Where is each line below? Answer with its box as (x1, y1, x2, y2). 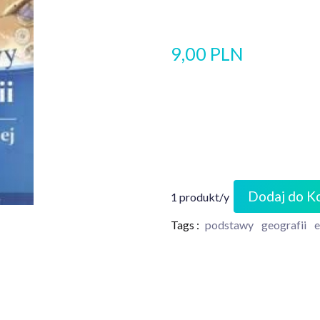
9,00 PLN (171, 43, 244, 64)
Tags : (171, 218, 199, 231)
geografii (261, 218, 306, 231)
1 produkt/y (171, 189, 229, 204)
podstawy (205, 218, 254, 231)
